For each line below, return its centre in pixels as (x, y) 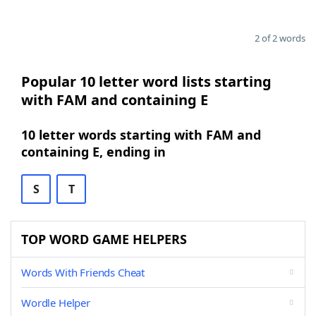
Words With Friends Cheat (83, 272)
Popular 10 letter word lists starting (146, 81)
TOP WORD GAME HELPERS (104, 239)
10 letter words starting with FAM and (141, 135)
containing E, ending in (93, 152)
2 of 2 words (280, 38)
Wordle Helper (56, 303)
